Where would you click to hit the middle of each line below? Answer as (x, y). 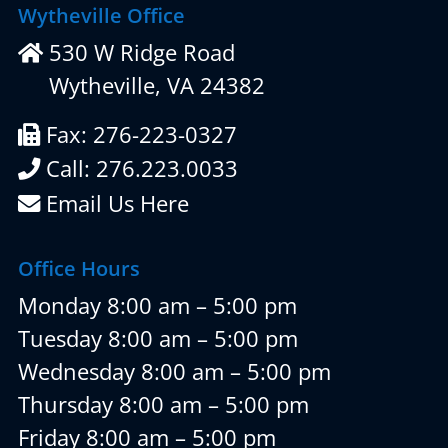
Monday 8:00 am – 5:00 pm (157, 306)
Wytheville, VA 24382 (153, 86)
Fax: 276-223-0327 (138, 135)
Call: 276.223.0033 (138, 169)
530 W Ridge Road (138, 53)
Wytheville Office (101, 16)
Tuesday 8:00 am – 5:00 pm (157, 339)
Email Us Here (114, 203)
